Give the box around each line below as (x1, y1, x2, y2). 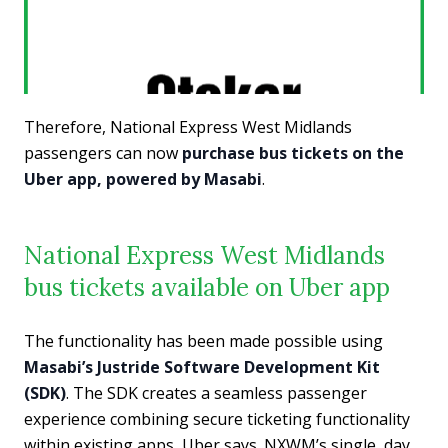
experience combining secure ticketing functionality (24, 408, 410, 430)
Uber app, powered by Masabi (24, 168, 262, 190)
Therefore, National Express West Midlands (24, 116, 352, 138)
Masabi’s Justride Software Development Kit (24, 356, 380, 378)
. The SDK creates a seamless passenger (66, 382, 367, 404)
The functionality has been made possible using (24, 330, 383, 352)
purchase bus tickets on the (182, 142, 404, 164)
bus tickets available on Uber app (24, 272, 390, 303)
